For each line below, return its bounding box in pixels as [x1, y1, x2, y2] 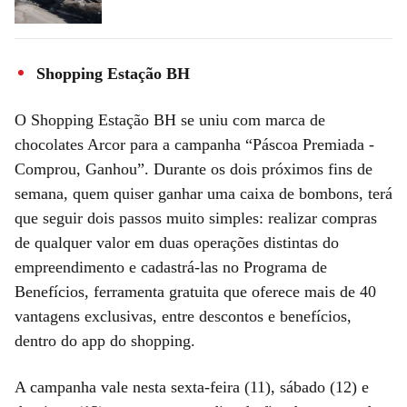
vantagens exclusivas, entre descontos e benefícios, [15, 306, 352, 325]
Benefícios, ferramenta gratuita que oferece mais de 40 [15, 282, 376, 301]
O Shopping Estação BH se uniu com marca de [15, 110, 325, 129]
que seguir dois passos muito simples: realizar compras [15, 208, 377, 227]
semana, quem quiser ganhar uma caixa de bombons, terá [15, 184, 392, 203]
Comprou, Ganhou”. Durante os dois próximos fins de [15, 159, 372, 178]
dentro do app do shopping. [15, 331, 195, 350]
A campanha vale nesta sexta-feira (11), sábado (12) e [15, 377, 369, 396]
